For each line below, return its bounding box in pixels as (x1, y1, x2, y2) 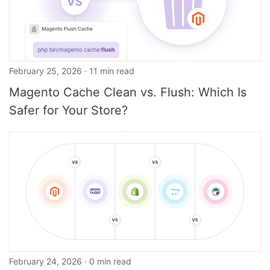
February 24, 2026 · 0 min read (9, 256, 131, 266)
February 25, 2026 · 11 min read (9, 66, 134, 76)
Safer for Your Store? (9, 103, 128, 118)
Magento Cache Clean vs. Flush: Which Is (9, 85, 246, 99)
